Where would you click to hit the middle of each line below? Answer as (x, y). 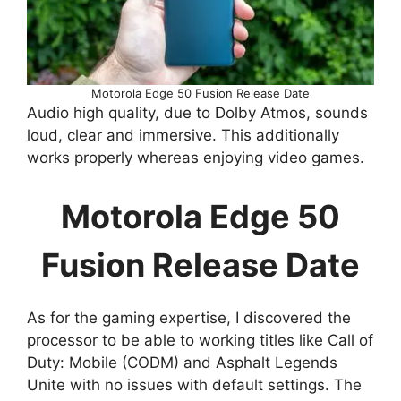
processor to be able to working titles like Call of (200, 340)
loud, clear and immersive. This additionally (183, 136)
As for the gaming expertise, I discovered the (189, 317)
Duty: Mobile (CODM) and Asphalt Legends (182, 362)
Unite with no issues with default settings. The (194, 384)
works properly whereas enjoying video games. (196, 158)
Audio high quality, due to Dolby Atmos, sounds (197, 113)
